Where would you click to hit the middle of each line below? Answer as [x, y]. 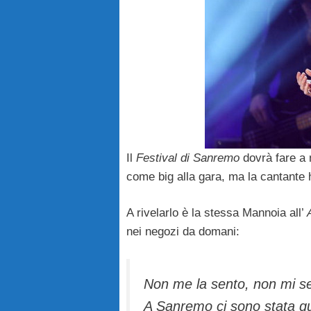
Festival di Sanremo [188, 158]
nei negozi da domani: [183, 232]
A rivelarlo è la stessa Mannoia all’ [217, 213]
